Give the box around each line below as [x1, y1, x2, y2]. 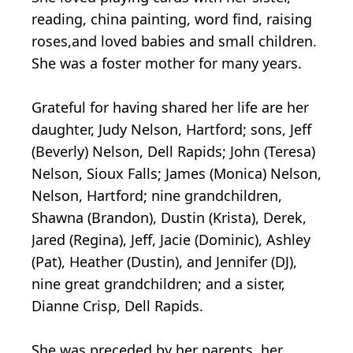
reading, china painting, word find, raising [32, 9, 312, 28]
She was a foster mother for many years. [32, 53, 302, 72]
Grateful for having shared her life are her [32, 97, 309, 117]
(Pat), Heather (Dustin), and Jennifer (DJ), [32, 251, 297, 271]
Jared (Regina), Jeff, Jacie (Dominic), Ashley [32, 229, 310, 249]
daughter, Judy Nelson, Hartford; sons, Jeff [32, 119, 311, 139]
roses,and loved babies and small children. [32, 31, 317, 50]
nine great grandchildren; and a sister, [32, 273, 285, 293]
